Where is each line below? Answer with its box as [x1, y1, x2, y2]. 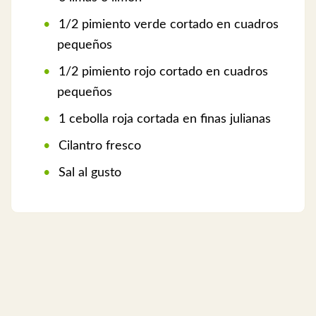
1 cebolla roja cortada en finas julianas [55, 113, 271, 126]
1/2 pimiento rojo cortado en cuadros [55, 66, 268, 79]
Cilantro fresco [55, 140, 141, 153]
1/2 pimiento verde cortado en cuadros [55, 18, 279, 32]
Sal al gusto [55, 166, 121, 180]
